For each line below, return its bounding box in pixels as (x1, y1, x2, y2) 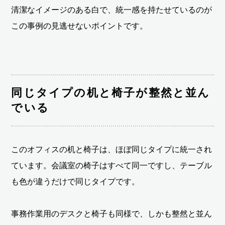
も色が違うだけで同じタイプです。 (11, 177, 140, 186)
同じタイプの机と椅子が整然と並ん (11, 86, 210, 99)
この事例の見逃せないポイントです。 (11, 22, 148, 31)
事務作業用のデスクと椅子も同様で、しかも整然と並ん (11, 209, 212, 218)
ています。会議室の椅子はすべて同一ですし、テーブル (11, 161, 212, 170)
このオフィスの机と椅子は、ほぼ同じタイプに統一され (11, 145, 212, 154)
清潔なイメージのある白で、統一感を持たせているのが (11, 6, 212, 15)
